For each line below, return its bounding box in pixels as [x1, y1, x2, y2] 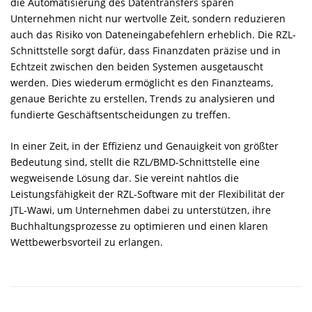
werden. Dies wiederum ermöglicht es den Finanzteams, [10, 75, 273, 89]
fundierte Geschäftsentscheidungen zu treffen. [10, 107, 231, 121]
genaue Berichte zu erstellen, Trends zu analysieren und [10, 91, 275, 105]
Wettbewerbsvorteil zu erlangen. [10, 235, 163, 249]
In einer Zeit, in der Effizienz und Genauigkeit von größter [10, 139, 279, 153]
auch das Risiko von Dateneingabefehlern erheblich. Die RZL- [10, 27, 296, 41]
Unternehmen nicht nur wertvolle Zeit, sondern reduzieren [10, 11, 286, 25]
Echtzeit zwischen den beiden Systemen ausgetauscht [10, 59, 263, 73]
